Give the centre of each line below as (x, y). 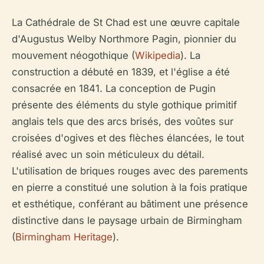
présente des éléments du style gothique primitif (124, 105)
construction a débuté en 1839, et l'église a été (121, 72)
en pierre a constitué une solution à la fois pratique (130, 187)
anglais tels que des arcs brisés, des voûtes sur (123, 121)
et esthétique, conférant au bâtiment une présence (130, 204)
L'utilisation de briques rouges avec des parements (130, 171)
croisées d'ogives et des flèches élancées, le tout (128, 138)
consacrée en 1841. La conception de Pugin (114, 88)
